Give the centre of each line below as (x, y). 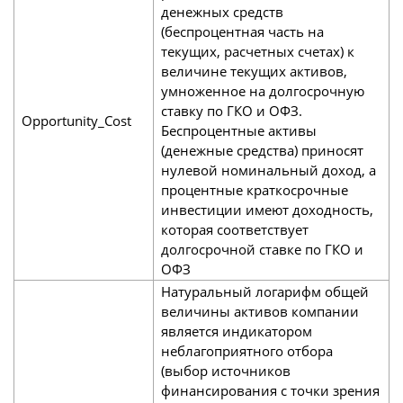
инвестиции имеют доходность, (267, 209)
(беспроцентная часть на (242, 31)
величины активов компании (260, 311)
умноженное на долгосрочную (262, 90)
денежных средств (222, 11)
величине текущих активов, (254, 71)
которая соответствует (234, 229)
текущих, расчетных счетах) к (257, 51)
